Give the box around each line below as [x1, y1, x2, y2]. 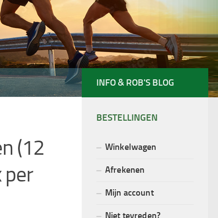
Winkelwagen [105, 141, 157, 152]
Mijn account [105, 187, 154, 198]
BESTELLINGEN [96, 111, 158, 123]
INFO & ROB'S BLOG [96, 76, 174, 88]
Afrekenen [105, 164, 145, 175]
